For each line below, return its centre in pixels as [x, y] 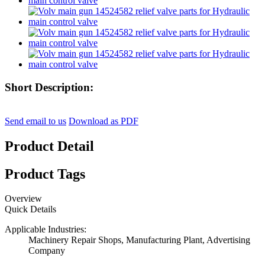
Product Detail [49, 146]
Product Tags [45, 174]
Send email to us [35, 121]
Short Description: [49, 87]
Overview [23, 199]
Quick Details [30, 209]
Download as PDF [104, 121]
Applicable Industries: [46, 230]
